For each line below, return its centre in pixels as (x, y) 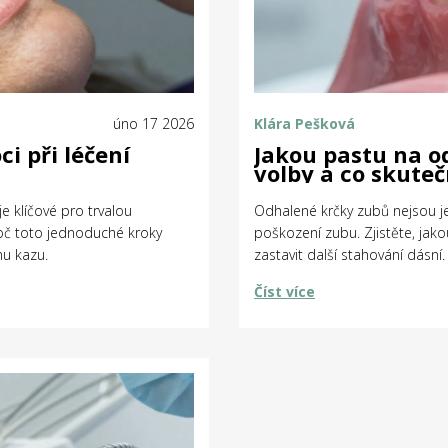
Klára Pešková (304, 123)
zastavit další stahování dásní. (349, 254)
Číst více (284, 291)
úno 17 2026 (153, 123)
